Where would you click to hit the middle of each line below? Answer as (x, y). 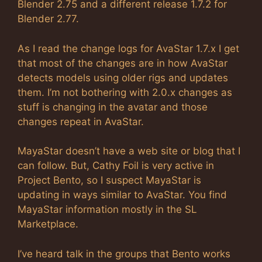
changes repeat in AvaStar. (81, 121)
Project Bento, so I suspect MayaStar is (109, 180)
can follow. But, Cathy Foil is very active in (116, 166)
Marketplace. (48, 224)
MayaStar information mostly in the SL (107, 209)
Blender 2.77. (48, 19)
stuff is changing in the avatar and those (113, 107)
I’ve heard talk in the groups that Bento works (124, 254)
